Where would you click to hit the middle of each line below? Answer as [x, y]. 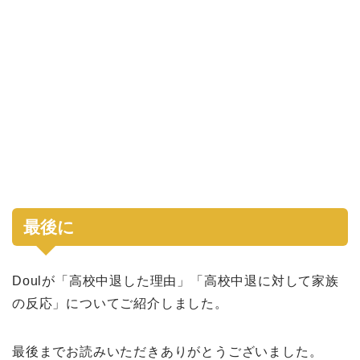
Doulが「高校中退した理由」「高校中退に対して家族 [176, 280]
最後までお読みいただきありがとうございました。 [168, 351]
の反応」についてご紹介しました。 [120, 303]
